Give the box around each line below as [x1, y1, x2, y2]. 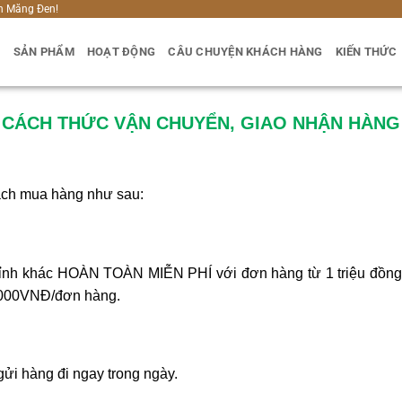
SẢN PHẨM [13, 45, 74, 58]
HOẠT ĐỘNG [86, 45, 156, 58]
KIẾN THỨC [335, 45, 397, 58]
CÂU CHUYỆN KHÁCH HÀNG [168, 45, 323, 58]
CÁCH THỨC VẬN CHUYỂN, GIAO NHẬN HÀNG [2, 113, 400, 133]
